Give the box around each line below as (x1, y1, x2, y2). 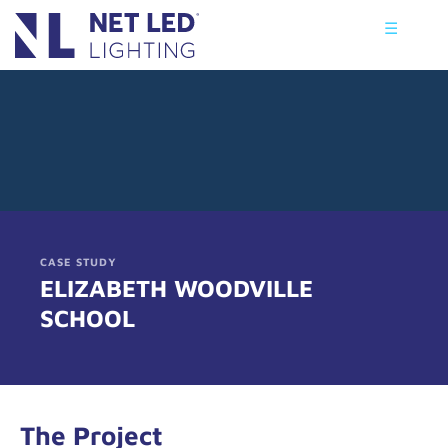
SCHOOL (40, 304, 135, 332)
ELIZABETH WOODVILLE (40, 274, 313, 302)
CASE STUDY (40, 255, 117, 268)
